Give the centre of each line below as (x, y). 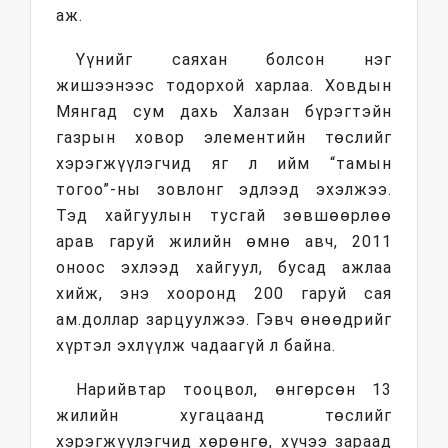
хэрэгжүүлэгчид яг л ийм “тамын (224, 164)
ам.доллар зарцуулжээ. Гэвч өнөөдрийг (224, 320)
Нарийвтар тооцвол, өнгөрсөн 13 (234, 390)
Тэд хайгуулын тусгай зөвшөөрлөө (224, 216)
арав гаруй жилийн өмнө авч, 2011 (224, 242)
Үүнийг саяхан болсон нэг (234, 60)
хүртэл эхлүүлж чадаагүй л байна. (196, 346)
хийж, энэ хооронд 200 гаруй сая (224, 294)
